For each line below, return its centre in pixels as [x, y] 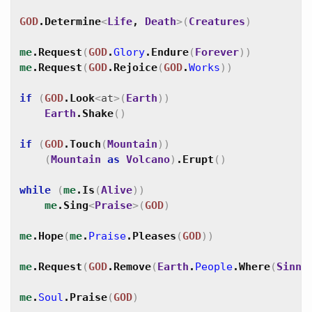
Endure [170, 52]
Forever [217, 52]
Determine [73, 22]
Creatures [217, 22]
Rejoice [135, 68]
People [214, 267]
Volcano [148, 159]
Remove [132, 267]
